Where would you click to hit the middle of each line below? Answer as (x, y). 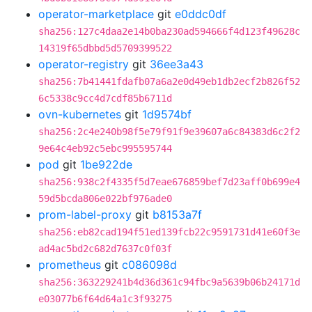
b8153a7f (177, 214)
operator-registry (84, 64)
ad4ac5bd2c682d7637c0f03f (105, 249)
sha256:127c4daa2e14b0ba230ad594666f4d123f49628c (169, 31)
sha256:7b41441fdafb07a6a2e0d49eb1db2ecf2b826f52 (169, 81)
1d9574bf (167, 114)
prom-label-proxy (85, 214)
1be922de (106, 164)
